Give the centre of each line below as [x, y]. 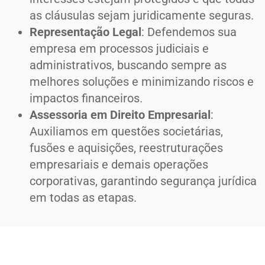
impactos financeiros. [86, 98]
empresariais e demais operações [119, 165]
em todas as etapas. [83, 198]
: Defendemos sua [189, 32]
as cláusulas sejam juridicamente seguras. [142, 16]
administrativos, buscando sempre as [128, 65]
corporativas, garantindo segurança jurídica [143, 181]
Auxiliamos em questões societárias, [126, 132]
